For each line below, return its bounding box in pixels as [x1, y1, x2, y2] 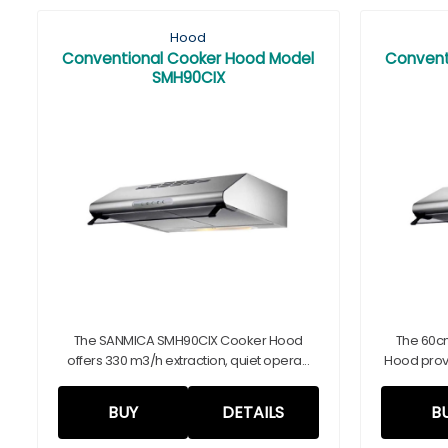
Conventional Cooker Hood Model [62, 48, 315, 69]
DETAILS [222, 401, 285, 424]
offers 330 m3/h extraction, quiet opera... [67, 351, 310, 370]
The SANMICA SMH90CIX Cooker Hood [73, 331, 303, 350]
